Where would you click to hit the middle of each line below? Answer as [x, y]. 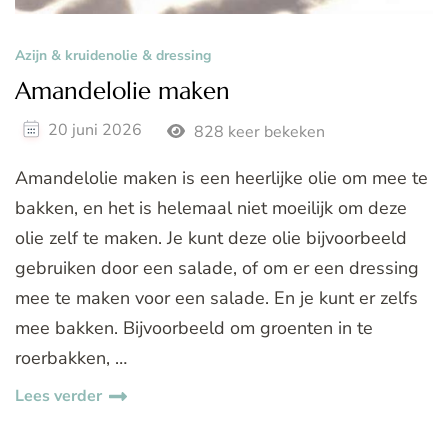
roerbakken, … [71, 358]
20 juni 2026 [95, 129]
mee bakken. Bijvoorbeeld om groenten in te [194, 328]
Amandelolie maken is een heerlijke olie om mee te [221, 178]
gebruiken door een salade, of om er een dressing [217, 268]
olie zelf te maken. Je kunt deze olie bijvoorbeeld [211, 238]
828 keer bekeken [257, 131]
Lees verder [58, 396]
